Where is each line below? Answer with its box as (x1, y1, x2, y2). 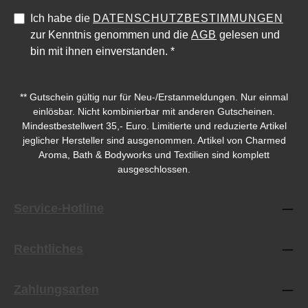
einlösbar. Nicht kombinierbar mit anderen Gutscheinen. (33, 106, 275, 118)
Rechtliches (14, 241, 83, 256)
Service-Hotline (14, 201, 104, 216)
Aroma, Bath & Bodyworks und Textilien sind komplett (38, 149, 269, 161)
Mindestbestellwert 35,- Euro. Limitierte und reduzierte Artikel (21, 120, 287, 132)
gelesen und (217, 29, 280, 41)
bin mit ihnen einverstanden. (30, 45, 170, 58)
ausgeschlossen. (118, 164, 190, 175)
